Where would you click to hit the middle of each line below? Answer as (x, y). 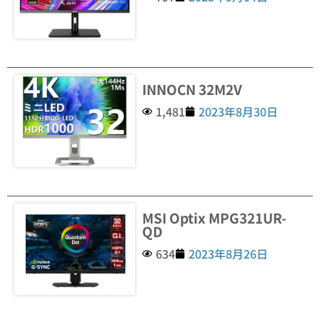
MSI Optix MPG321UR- (215, 217)
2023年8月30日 (239, 112)
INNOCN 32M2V (192, 89)
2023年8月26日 (229, 253)
